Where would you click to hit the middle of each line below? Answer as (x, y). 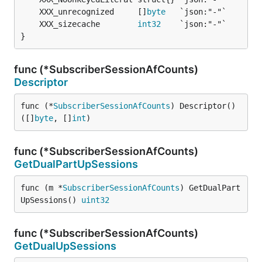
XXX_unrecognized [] (93, 12)
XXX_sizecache (88, 24)
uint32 (95, 200)
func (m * (42, 188)
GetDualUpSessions (65, 246)
